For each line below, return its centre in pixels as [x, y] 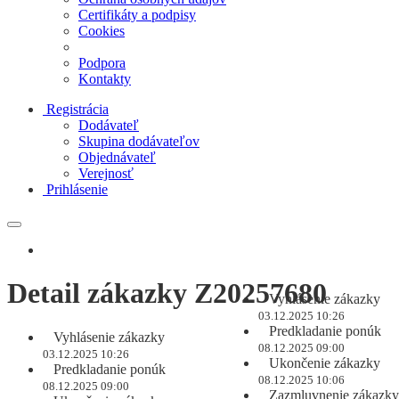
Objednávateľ [117, 157]
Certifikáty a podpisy [137, 15]
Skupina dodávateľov [139, 141]
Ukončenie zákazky [323, 363]
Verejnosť [106, 173]
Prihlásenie [77, 189]
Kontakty [105, 79]
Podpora [102, 63]
